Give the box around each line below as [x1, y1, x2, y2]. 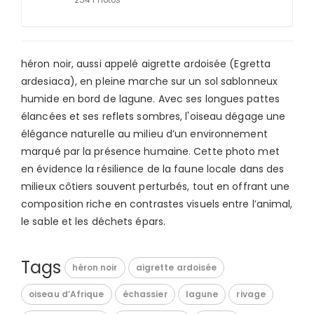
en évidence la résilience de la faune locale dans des [21, 161, 285, 176]
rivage [236, 288, 266, 301]
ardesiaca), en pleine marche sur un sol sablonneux [21, 74, 278, 88]
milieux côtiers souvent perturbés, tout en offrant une [21, 179, 290, 193]
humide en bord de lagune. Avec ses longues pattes [21, 91, 280, 106]
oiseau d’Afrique [29, 288, 104, 301]
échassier [122, 288, 168, 301]
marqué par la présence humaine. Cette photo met [21, 144, 280, 158]
